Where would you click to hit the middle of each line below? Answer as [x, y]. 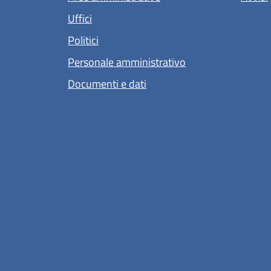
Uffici [80, 18]
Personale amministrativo [127, 62]
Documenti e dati [107, 83]
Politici [83, 40]
